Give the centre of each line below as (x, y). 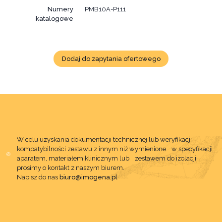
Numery (61, 9)
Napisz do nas (38, 177)
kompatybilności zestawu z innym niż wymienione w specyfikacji (114, 149)
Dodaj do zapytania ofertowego (111, 58)
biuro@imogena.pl (88, 177)
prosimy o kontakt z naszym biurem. (70, 168)
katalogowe (55, 18)
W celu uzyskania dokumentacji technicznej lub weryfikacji (104, 140)
